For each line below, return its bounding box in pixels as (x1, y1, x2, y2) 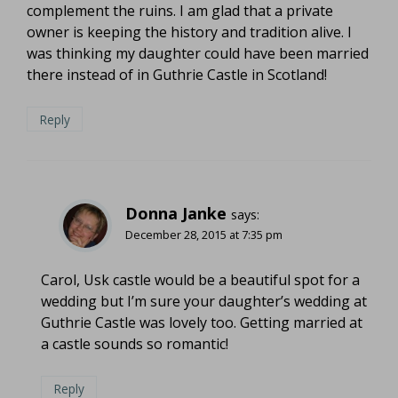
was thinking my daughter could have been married (27, 43, 369, 63)
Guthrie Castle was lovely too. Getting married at (41, 313, 362, 333)
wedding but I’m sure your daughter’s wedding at (41, 291, 367, 312)
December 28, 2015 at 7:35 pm (125, 227, 283, 243)
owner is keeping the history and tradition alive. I (27, 21, 352, 42)
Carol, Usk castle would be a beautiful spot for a (41, 270, 360, 291)
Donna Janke (125, 203, 227, 225)
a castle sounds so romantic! (41, 334, 228, 354)
